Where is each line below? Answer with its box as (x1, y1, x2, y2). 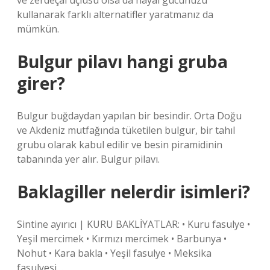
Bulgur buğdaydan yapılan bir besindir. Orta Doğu (17, 109, 242, 122)
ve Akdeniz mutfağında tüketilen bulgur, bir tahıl (17, 124, 235, 137)
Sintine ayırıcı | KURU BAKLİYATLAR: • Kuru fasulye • (17, 218, 250, 231)
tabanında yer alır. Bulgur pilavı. (17, 152, 160, 166)
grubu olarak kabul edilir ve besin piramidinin (17, 138, 222, 151)
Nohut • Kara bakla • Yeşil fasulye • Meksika (17, 246, 212, 260)
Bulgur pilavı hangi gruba (17, 50, 228, 73)
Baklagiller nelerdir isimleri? (17, 180, 250, 203)
